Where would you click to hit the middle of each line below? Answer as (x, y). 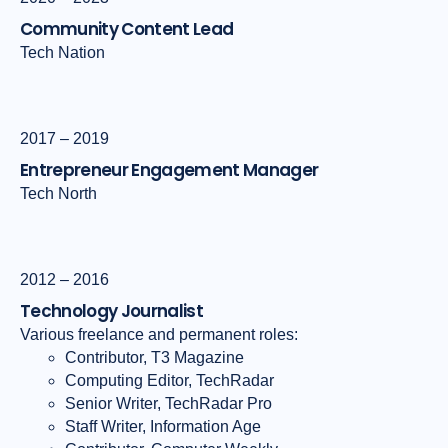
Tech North (58, 194)
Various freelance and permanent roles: (159, 335)
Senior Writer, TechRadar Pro (168, 404)
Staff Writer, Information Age (163, 427)
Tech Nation (62, 53)
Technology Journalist (112, 311)
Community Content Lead (127, 29)
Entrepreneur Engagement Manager (169, 170)
